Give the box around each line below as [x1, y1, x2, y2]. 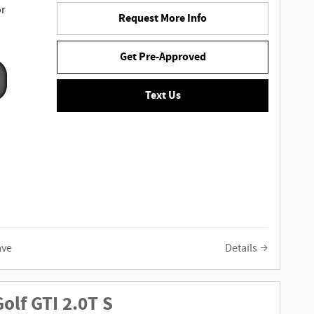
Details [225, 241, 257, 257]
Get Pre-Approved [119, 50, 206, 65]
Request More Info [118, 11, 207, 27]
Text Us [144, 88, 181, 103]
